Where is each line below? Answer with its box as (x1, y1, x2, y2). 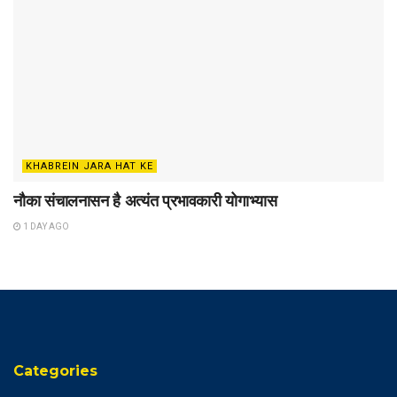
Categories (13, 362, 97, 380)
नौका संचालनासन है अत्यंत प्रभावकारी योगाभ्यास (13, 191, 277, 212)
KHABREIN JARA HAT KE (26, 160, 153, 173)
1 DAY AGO (21, 222, 69, 232)
